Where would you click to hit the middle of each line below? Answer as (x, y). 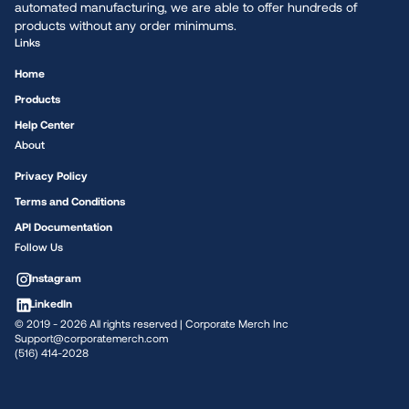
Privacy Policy (51, 175)
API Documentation (63, 226)
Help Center (45, 124)
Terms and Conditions (70, 201)
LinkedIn (51, 303)
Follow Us (39, 246)
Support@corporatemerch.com (91, 338)
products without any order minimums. (126, 25)
